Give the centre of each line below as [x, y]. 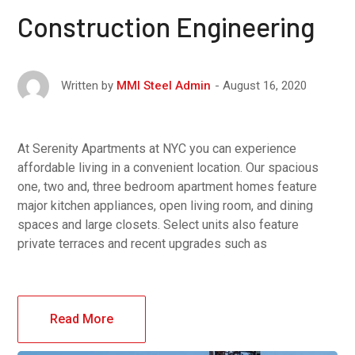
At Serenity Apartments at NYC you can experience [157, 149]
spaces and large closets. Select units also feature [158, 225]
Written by [88, 86]
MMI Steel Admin [164, 86]
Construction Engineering [166, 27]
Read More [82, 319]
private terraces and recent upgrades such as [143, 244]
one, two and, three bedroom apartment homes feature [168, 187]
